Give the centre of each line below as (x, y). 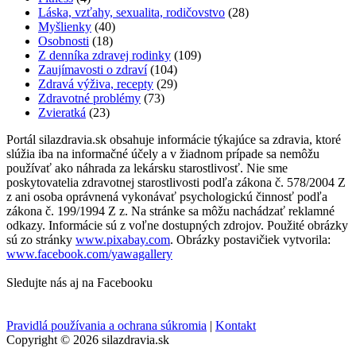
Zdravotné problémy (89, 99)
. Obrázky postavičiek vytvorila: (250, 240)
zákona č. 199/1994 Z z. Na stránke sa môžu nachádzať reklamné (170, 211)
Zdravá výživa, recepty (96, 84)
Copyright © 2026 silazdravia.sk (88, 340)
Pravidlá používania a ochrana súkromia (106, 326)
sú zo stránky (41, 240)
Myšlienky (65, 27)
